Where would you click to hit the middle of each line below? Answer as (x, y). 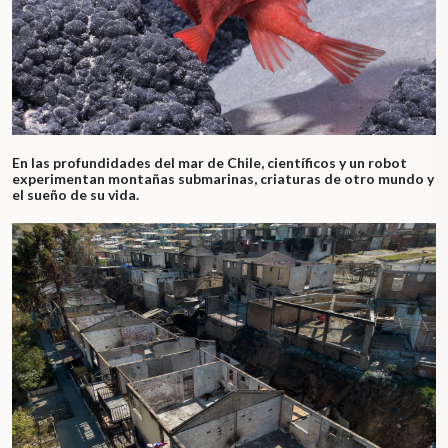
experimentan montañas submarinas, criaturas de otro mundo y (223, 179)
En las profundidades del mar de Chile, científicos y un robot (209, 163)
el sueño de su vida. (75, 195)
